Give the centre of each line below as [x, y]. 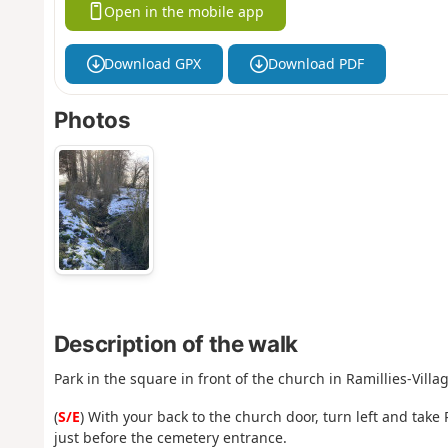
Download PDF [315, 64]
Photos [92, 120]
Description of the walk [175, 343]
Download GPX [153, 64]
